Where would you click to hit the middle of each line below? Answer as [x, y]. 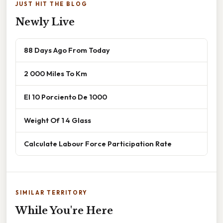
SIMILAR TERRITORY [52, 192]
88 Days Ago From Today [67, 50]
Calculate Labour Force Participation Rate [98, 143]
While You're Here [64, 210]
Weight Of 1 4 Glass [57, 120]
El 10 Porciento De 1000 [65, 97]
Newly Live [45, 22]
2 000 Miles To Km [56, 73]
